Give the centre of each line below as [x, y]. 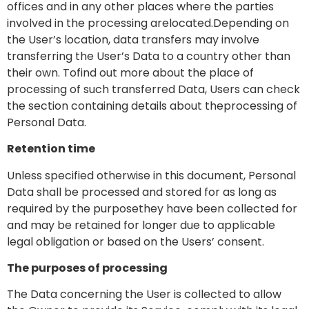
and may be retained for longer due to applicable [141, 225]
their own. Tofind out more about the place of [130, 72]
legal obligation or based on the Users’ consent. [136, 241]
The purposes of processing [87, 268]
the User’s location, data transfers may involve [133, 39]
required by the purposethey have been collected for [152, 208]
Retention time [51, 149]
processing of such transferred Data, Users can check [153, 89]
